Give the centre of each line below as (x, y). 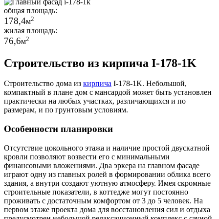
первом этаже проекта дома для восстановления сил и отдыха (107, 209)
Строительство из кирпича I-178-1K (100, 63)
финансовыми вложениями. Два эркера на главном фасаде (102, 165)
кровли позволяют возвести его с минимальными (87, 156)
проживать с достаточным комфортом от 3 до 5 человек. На (103, 200)
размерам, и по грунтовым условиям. (66, 110)
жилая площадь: (31, 31)
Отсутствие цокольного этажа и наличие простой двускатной (107, 148)
